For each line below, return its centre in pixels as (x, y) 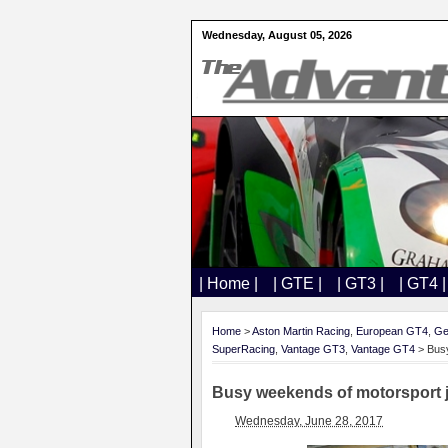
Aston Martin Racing (301, 331)
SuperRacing (243, 349)
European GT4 (392, 331)
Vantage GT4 (383, 349)
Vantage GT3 (313, 349)
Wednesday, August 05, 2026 (277, 35)
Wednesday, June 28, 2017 (309, 421)
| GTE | (297, 283)
